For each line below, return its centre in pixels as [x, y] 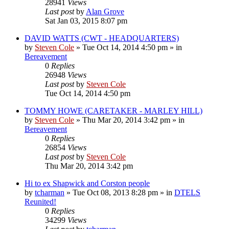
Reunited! [40, 201]
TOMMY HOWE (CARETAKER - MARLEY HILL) [113, 110]
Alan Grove [105, 11]
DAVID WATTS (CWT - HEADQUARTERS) [102, 38]
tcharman [50, 192]
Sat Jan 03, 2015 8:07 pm [86, 20]
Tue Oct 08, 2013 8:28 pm [115, 192]
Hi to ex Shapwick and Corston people [87, 183]
